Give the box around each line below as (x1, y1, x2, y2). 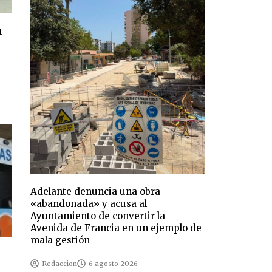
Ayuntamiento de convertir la (30, 210, 166, 222)
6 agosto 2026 (89, 259, 138, 268)
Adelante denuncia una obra (30, 186, 161, 198)
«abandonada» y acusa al (30, 198, 148, 210)
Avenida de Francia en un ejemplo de (30, 222, 202, 234)
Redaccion (42, 259, 78, 268)
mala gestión (30, 234, 90, 246)
